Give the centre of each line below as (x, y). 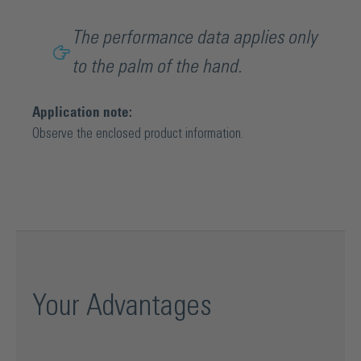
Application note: (82, 112)
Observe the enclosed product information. (138, 133)
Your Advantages (122, 306)
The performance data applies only (194, 39)
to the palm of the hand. (157, 68)
